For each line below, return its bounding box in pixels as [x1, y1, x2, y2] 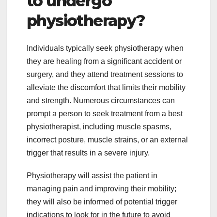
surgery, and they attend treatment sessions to [27, 70, 183, 78]
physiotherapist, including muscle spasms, [27, 122, 171, 131]
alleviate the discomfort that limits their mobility [27, 83, 186, 92]
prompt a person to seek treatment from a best [27, 109, 183, 118]
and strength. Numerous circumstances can [27, 96, 175, 105]
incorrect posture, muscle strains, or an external [27, 135, 188, 144]
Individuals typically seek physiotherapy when [27, 44, 184, 52]
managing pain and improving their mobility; [27, 184, 176, 193]
